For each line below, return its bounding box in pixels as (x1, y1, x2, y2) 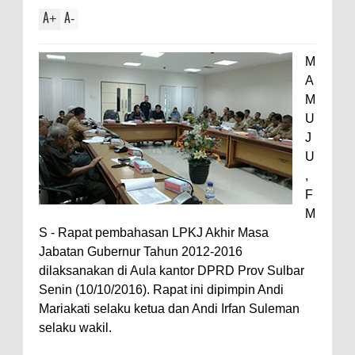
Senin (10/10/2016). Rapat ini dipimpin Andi (39, 282, 284, 296)
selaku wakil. (39, 320, 112, 334)
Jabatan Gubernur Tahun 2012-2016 (39, 244, 242, 258)
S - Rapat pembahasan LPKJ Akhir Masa (39, 225, 269, 239)
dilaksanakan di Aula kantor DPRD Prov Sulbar (39, 263, 304, 277)
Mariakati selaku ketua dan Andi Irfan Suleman (39, 301, 300, 315)
